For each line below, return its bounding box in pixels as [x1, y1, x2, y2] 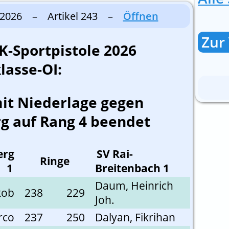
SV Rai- [97, 147, 133, 162]
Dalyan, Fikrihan [95, 210, 175, 225]
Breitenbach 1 [95, 161, 169, 176]
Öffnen [123, 9, 158, 24]
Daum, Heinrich [95, 178, 173, 193]
